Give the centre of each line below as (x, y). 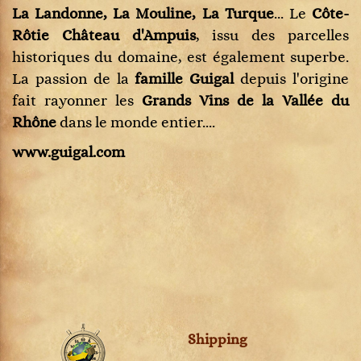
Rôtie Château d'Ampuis (104, 36)
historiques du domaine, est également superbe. (180, 58)
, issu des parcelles (272, 36)
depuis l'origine (292, 79)
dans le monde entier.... (136, 123)
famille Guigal (185, 79)
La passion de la (74, 79)
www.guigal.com (68, 153)
